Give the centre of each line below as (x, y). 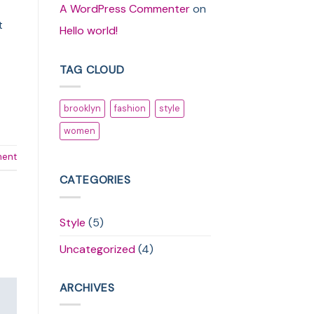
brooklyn (82, 109)
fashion (130, 109)
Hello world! (88, 30)
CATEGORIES (95, 180)
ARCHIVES (87, 287)
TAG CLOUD (92, 69)
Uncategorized (97, 249)
